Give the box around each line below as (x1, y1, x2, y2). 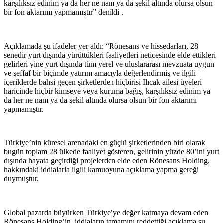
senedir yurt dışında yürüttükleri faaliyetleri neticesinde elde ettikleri (4, 50, 216, 59)
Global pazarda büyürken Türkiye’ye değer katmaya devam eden (4, 208, 208, 217)
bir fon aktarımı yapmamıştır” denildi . (4, 7, 123, 16)
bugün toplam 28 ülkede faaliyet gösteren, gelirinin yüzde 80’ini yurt (4, 147, 219, 156)
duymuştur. (4, 174, 39, 183)
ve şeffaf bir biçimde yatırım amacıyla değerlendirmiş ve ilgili (4, 68, 196, 77)
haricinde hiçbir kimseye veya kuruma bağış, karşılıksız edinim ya (4, 86, 210, 95)
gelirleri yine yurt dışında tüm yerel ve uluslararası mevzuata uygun (4, 59, 214, 68)
